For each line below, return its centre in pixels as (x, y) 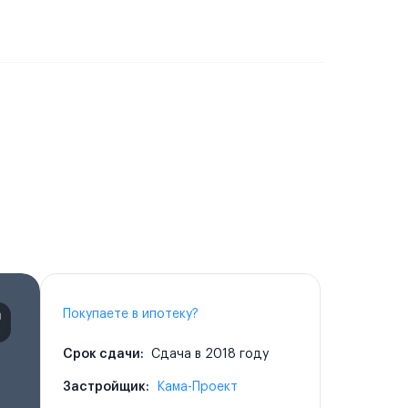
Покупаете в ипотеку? (131, 314)
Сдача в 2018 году (208, 354)
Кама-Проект (197, 387)
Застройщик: (106, 387)
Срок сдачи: (103, 354)
